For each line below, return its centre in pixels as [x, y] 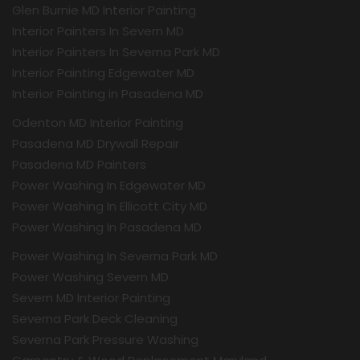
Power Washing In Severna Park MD [115, 256]
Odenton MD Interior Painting [98, 123]
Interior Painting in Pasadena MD [108, 94]
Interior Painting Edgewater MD [103, 73]
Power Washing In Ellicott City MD [110, 206]
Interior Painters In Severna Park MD [116, 52]
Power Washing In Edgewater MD [109, 185]
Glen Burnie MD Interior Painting [104, 10]
